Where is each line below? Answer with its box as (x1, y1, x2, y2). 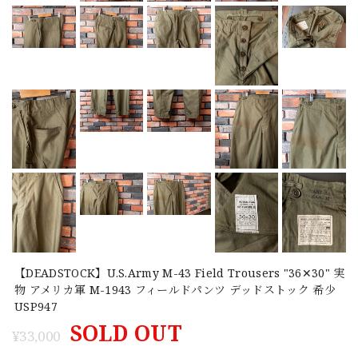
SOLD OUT (70, 318, 183, 348)
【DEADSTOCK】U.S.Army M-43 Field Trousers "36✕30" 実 (14, 265, 345, 280)
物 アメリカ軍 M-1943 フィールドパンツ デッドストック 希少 (14, 281, 336, 297)
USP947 (14, 298, 58, 314)
